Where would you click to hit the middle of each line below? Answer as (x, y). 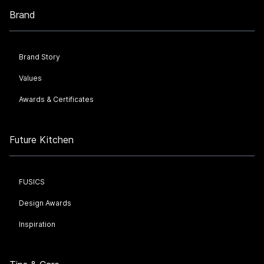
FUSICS (32, 182)
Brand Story (39, 57)
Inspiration (37, 224)
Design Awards (45, 203)
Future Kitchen (42, 140)
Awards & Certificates (56, 99)
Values (30, 78)
